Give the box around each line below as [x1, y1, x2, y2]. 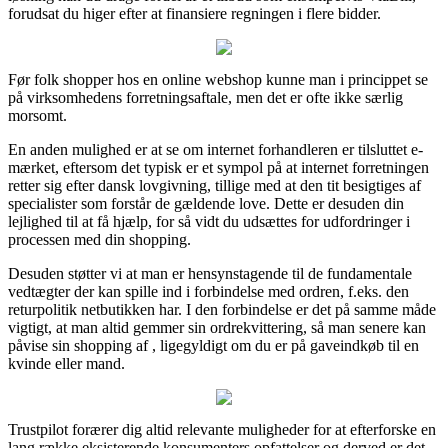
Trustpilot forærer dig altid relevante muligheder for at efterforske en [8, 421, 436, 439]
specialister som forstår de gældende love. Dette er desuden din [8, 195, 404, 213]
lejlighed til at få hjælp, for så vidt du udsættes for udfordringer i [8, 213, 410, 231]
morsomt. [8, 107, 67, 125]
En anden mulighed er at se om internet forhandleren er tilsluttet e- [8, 141, 423, 159]
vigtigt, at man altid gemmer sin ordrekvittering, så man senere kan [8, 319, 426, 337]
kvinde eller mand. [8, 355, 125, 373]
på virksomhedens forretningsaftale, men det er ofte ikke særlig [8, 89, 403, 107]
